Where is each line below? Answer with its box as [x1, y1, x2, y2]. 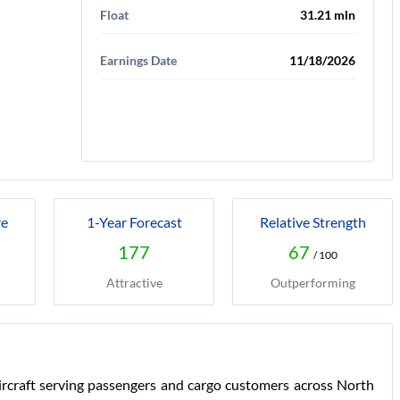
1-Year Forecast [86, 213, 182, 230]
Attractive [105, 275, 162, 290]
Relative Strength [259, 213, 366, 230]
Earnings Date [100, 53, 177, 68]
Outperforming [270, 275, 355, 290]
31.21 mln [300, 7, 355, 22]
